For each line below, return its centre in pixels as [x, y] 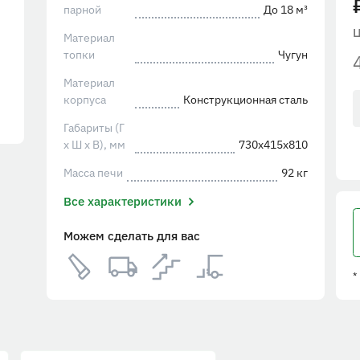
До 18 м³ [286, 10]
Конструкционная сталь [246, 100]
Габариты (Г [94, 128]
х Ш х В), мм [94, 145]
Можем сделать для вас [131, 236]
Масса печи [93, 173]
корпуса [84, 100]
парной [82, 10]
